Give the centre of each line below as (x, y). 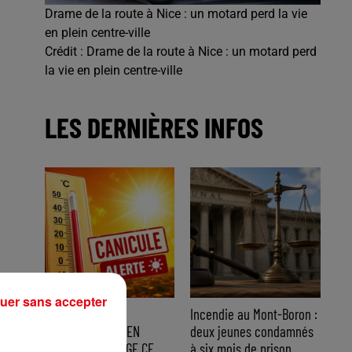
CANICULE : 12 (78, 314)
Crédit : (65, 52)
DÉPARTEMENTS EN (92, 331)
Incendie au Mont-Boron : (254, 314)
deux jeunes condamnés (252, 331)
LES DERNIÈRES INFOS (154, 127)
